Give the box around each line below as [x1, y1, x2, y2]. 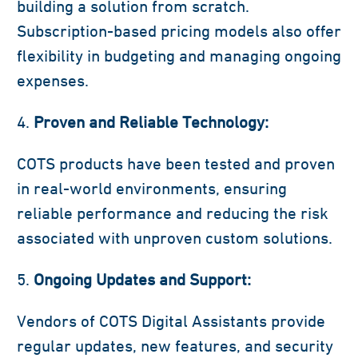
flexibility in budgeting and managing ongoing [17, 46, 341, 66]
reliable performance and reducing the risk [17, 204, 328, 223]
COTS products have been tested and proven [17, 154, 335, 173]
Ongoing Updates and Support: [34, 270, 251, 289]
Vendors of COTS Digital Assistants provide [17, 312, 325, 331]
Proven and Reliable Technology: [34, 113, 268, 132]
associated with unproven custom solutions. [17, 229, 332, 248]
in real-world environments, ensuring [17, 179, 287, 198]
